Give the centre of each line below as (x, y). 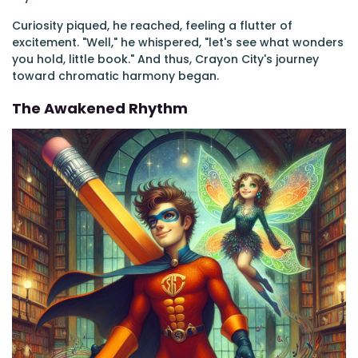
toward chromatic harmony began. (115, 76)
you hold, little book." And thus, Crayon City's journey (165, 59)
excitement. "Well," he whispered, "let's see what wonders (178, 42)
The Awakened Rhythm (100, 108)
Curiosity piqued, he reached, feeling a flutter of (152, 26)
